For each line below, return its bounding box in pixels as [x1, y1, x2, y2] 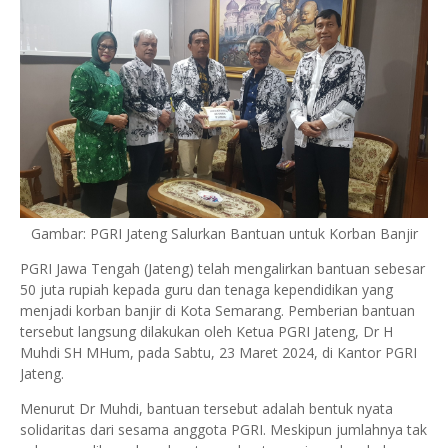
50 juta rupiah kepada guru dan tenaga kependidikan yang [20, 280, 393, 300]
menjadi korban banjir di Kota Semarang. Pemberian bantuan [20, 301, 415, 321]
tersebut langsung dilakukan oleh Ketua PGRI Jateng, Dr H [20, 322, 393, 342]
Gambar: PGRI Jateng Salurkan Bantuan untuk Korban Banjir [30, 224, 418, 244]
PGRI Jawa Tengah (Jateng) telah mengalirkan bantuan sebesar [20, 259, 425, 279]
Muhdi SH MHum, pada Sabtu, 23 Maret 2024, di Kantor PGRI [20, 343, 417, 363]
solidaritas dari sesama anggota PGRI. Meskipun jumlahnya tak [20, 420, 427, 440]
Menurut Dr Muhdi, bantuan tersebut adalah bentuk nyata [20, 399, 393, 419]
